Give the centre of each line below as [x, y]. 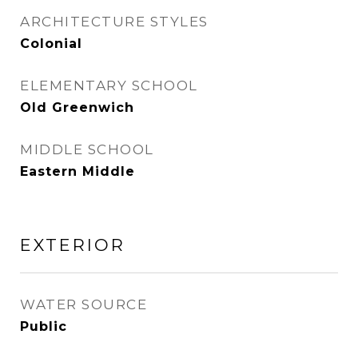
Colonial [51, 44]
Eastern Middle [78, 171]
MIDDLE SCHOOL [87, 149]
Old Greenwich [77, 107]
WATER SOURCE [84, 304]
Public [44, 326]
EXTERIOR [73, 245]
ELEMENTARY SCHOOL [109, 86]
